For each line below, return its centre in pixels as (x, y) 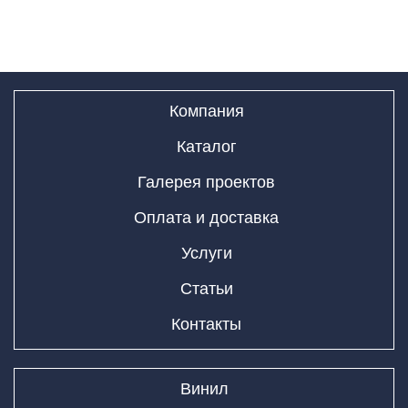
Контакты (206, 324)
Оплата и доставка (206, 217)
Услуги (206, 253)
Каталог (206, 146)
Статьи (206, 288)
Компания (206, 111)
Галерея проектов (206, 182)
